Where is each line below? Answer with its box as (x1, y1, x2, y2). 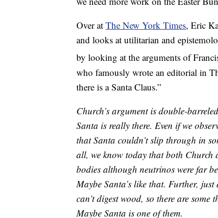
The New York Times (106, 19, 186, 32)
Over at (76, 19, 106, 32)
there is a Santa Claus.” (76, 80, 161, 93)
